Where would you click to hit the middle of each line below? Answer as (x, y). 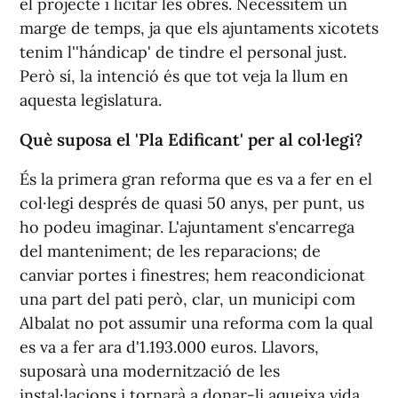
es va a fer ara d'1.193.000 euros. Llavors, (169, 346)
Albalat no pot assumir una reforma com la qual (196, 322)
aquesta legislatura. (91, 99)
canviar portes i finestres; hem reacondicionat (192, 275)
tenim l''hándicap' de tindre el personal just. (183, 52)
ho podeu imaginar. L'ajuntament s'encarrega (187, 227)
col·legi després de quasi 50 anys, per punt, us (192, 203)
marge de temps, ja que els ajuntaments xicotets (199, 28)
